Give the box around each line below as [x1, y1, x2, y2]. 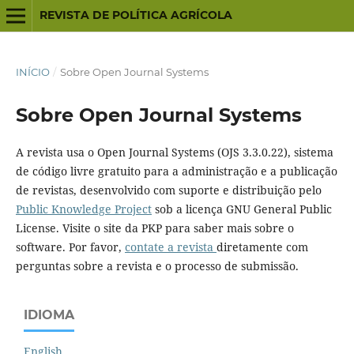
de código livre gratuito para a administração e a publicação [15, 163, 337, 179]
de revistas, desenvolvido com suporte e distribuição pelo [15, 182, 322, 198]
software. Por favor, [15, 239, 125, 254]
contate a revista [124, 239, 217, 254]
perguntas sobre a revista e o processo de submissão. [15, 258, 299, 273]
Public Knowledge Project [15, 201, 152, 217]
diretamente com [216, 239, 308, 254]
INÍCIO [15, 65, 50, 78]
